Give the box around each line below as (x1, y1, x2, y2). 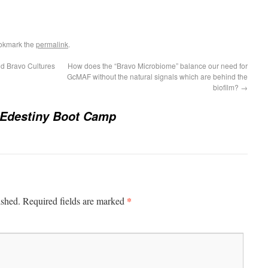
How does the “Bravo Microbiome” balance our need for (68, 60, 248, 71)
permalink (36, 39, 68, 49)
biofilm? (213, 82, 240, 92)
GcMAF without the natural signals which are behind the (67, 71, 248, 81)
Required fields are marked (23, 194, 127, 207)
